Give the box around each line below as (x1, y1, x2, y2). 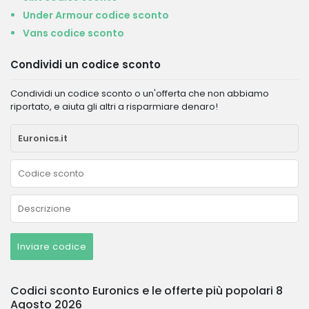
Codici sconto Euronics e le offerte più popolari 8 (10, 283, 283, 299)
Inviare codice (17, 240, 86, 253)
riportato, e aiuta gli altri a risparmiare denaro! (10, 100, 218, 113)
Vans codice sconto (23, 26, 124, 40)
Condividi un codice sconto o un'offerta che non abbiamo (10, 87, 269, 100)
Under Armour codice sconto (23, 8, 169, 22)
